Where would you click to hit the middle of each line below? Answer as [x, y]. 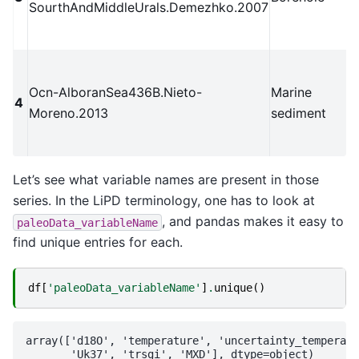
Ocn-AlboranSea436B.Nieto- [115, 93]
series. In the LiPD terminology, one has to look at [164, 201]
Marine [291, 93]
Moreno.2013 [69, 113]
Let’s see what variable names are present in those [166, 180]
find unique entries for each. [98, 242]
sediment [298, 113]
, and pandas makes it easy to [253, 222]
